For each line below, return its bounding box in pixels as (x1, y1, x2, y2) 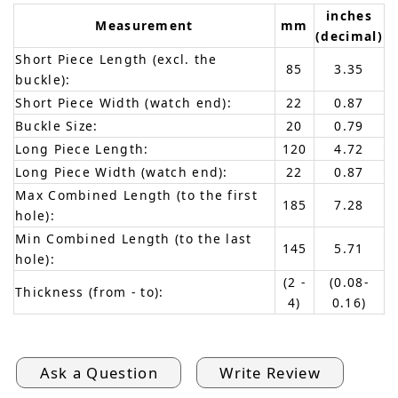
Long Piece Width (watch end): (15, 163, 228, 180)
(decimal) (315, 27, 383, 44)
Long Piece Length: (15, 139, 149, 157)
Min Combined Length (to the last (15, 229, 252, 247)
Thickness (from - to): (15, 283, 164, 300)
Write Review (214, 362, 326, 384)
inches (326, 6, 372, 24)
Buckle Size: (15, 116, 99, 134)
